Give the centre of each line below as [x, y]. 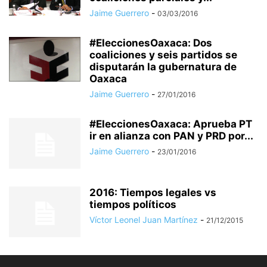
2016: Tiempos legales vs [153, 193]
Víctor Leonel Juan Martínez [144, 220]
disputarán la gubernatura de [163, 67]
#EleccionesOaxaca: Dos [151, 43]
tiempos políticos [133, 204]
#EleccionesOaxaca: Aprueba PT [171, 124]
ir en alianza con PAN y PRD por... [171, 136]
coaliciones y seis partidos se [163, 55]
